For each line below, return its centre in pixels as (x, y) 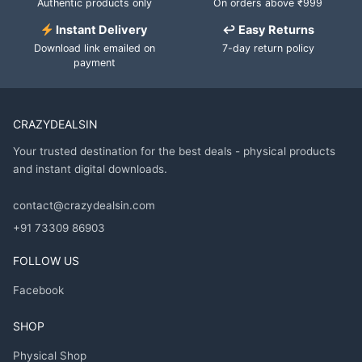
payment (94, 63)
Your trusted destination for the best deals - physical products (174, 152)
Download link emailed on (94, 48)
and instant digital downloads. (90, 169)
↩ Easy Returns (268, 30)
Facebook (38, 290)
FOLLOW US (46, 261)
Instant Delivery (101, 30)
